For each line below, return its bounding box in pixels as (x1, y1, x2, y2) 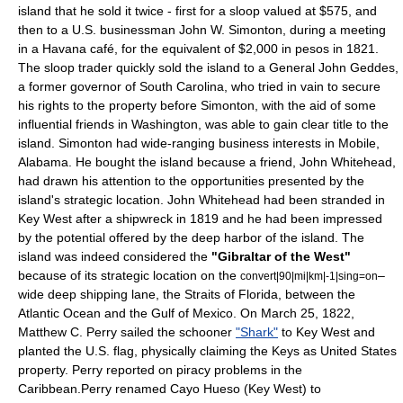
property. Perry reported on (18, 363, 176, 377)
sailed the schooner (117, 325, 236, 339)
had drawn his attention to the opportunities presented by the (18, 174, 364, 188)
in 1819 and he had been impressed (173, 211, 382, 226)
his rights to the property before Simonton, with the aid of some (18, 98, 376, 112)
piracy (176, 363, 210, 377)
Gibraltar (218, 249, 271, 264)
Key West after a (18, 211, 116, 226)
